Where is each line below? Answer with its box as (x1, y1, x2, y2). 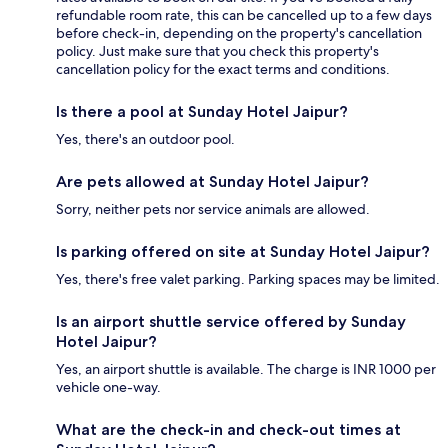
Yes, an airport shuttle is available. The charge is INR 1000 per (56, 360, 436, 379)
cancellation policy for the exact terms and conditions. (56, 60, 390, 79)
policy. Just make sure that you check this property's (56, 42, 379, 61)
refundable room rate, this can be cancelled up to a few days (56, 6, 432, 25)
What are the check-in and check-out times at (56, 420, 401, 440)
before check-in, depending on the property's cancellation (56, 24, 422, 43)
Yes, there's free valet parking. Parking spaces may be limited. (56, 270, 440, 289)
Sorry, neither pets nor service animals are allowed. (56, 200, 370, 219)
